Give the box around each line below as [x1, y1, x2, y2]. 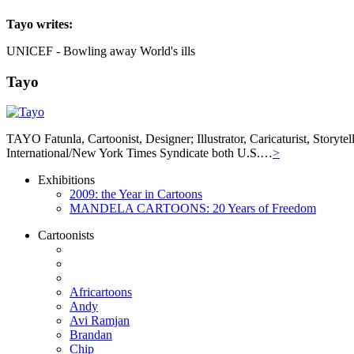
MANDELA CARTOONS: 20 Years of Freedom [70, 201, 316, 216]
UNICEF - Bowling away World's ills [6, 43, 195, 58]
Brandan [70, 328, 112, 342]
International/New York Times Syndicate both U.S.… [6, 146, 273, 160]
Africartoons [70, 285, 132, 299]
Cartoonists [38, 228, 94, 243]
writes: [33, 17, 73, 31]
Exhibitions [38, 173, 95, 187]
